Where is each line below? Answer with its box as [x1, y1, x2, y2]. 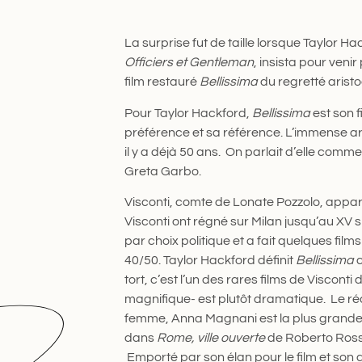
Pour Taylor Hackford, [124, 106, 252, 120]
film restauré [124, 75, 200, 89]
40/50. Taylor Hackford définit [124, 254, 296, 267]
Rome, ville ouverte [156, 331, 265, 345]
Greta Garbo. [124, 164, 201, 178]
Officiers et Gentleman [124, 56, 254, 69]
